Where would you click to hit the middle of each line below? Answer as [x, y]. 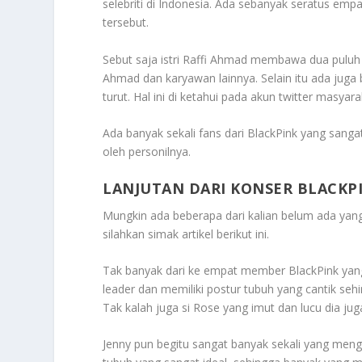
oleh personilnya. [147, 152]
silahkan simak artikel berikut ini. [186, 234]
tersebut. [126, 23]
